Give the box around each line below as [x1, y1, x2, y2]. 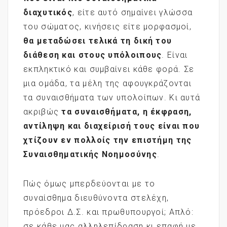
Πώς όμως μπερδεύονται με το [23, 178, 156, 188]
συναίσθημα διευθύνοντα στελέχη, [23, 193, 169, 203]
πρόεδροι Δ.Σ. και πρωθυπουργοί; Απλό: [23, 207, 194, 217]
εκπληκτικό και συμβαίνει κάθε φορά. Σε [23, 64, 195, 74]
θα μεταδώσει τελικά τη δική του [23, 35, 172, 46]
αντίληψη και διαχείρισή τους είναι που [23, 121, 200, 131]
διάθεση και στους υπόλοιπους [23, 50, 162, 60]
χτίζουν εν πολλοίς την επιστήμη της [23, 135, 192, 145]
